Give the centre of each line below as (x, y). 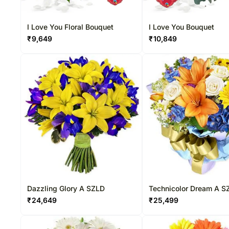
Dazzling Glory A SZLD (66, 188)
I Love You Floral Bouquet (70, 27)
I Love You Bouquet (182, 27)
